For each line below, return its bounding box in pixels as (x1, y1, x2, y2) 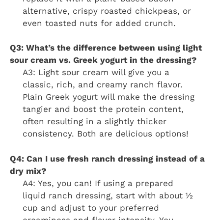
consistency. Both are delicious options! (22, 129, 189, 139)
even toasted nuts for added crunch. (22, 18, 176, 28)
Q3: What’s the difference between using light (10, 43, 202, 53)
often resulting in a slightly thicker (22, 116, 166, 127)
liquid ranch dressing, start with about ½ (22, 190, 193, 200)
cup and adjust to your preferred (22, 202, 159, 213)
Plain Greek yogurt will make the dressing (22, 92, 194, 102)
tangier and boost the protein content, (22, 104, 184, 114)
